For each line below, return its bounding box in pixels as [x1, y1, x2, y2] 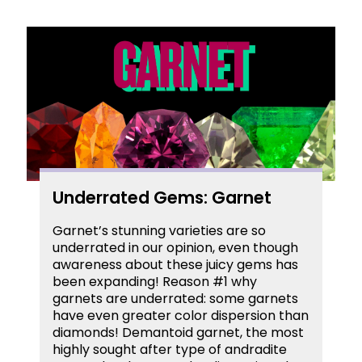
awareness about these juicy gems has [53, 255, 298, 274]
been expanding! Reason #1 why [53, 271, 257, 291]
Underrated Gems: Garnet [53, 185, 271, 209]
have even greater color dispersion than [53, 305, 309, 325]
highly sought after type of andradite [53, 339, 287, 359]
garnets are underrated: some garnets [53, 288, 298, 308]
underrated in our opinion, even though [53, 238, 298, 257]
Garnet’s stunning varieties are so [53, 221, 266, 240]
